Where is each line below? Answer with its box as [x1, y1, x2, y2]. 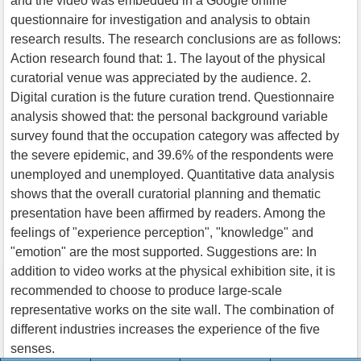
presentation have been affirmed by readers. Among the [10, 205, 326, 220]
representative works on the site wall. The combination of [10, 302, 334, 317]
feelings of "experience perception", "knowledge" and [10, 225, 313, 239]
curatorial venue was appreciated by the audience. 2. [10, 70, 311, 85]
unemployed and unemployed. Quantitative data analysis [10, 167, 334, 181]
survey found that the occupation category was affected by [10, 128, 339, 143]
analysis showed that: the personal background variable [10, 109, 328, 123]
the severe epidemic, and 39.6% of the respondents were [10, 147, 334, 162]
